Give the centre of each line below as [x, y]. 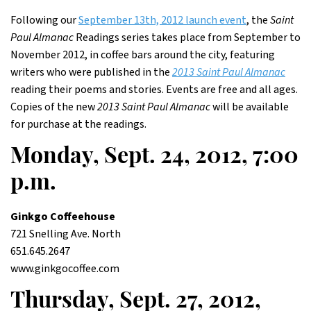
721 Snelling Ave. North [66, 234]
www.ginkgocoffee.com [65, 269]
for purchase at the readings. [78, 124]
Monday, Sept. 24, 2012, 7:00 [154, 158]
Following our [44, 20]
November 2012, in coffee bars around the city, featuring [143, 55]
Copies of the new [54, 107]
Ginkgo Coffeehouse [63, 217]
